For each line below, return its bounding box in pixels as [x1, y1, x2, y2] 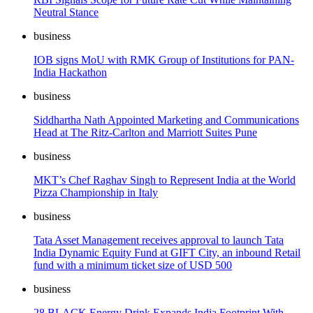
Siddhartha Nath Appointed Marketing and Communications [34, 113, 299, 126]
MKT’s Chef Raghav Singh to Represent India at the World [34, 173, 296, 186]
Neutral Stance [34, 6, 99, 18]
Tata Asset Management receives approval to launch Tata [34, 233, 284, 246]
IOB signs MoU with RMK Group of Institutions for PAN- [34, 53, 294, 66]
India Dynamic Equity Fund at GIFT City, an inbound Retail [34, 246, 300, 259]
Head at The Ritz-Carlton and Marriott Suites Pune [34, 126, 257, 138]
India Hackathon [34, 66, 107, 78]
